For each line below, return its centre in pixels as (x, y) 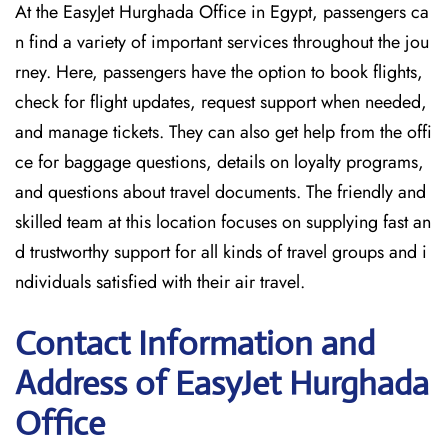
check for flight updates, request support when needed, (221, 102)
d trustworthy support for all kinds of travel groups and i (221, 252)
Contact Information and (195, 343)
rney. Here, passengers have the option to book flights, (219, 72)
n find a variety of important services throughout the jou (222, 42)
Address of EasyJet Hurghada (222, 383)
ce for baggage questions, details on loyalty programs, (219, 162)
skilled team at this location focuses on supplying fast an (223, 222)
